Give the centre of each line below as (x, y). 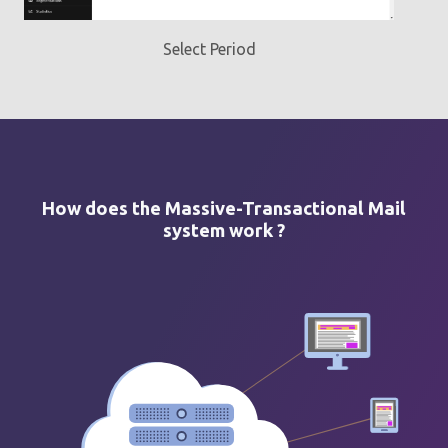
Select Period (209, 49)
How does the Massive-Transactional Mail (224, 207)
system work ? (224, 229)
